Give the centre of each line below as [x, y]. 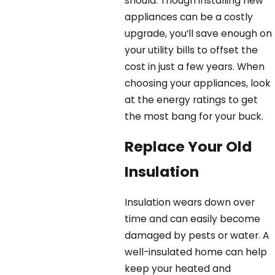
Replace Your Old [188, 147]
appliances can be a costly [189, 17]
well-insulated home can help [196, 252]
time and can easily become [193, 219]
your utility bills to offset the [192, 50]
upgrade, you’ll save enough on [199, 33]
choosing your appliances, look [198, 83]
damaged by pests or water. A [197, 235]
